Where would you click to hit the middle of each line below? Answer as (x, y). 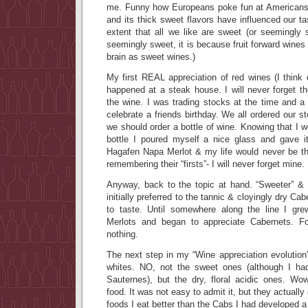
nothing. (122, 234)
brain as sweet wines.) (151, 57)
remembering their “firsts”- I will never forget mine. (206, 164)
